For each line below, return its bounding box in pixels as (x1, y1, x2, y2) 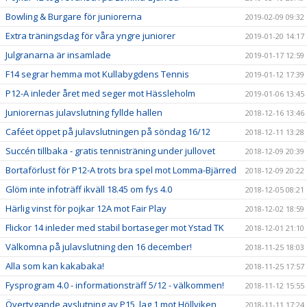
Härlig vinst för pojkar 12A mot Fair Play (5, 201, 167, 214)
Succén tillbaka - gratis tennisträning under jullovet (5, 144, 215, 157)
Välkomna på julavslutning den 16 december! (5, 240, 192, 253)
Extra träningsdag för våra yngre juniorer (5, 29, 175, 42)
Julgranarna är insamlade (5, 48, 111, 61)
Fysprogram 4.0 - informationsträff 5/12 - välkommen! (5, 278, 224, 291)
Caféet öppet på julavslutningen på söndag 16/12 (5, 125, 210, 138)
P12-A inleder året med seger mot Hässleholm (5, 86, 195, 99)
